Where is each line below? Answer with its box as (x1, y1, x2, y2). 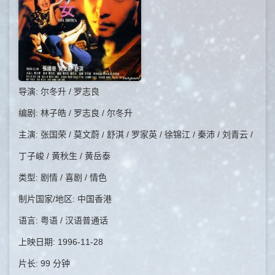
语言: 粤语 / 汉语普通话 (18, 215, 108, 225)
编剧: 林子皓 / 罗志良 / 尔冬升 (18, 107, 133, 118)
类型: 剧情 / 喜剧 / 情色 (18, 172, 107, 182)
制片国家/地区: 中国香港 (18, 193, 112, 204)
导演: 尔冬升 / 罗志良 (18, 86, 99, 96)
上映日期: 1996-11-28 (18, 236, 103, 247)
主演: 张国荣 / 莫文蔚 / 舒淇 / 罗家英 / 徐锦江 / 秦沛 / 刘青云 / (18, 129, 253, 139)
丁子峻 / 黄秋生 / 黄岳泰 (18, 150, 110, 161)
